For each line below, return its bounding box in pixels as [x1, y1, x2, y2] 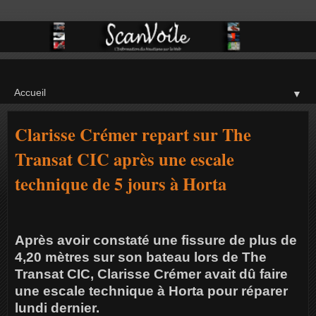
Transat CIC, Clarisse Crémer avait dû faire [15, 267, 288, 282]
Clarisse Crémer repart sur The [15, 121, 251, 147]
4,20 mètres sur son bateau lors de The [15, 250, 267, 265]
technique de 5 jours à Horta [15, 171, 226, 196]
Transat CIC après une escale [15, 146, 234, 171]
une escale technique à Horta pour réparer [15, 284, 288, 299]
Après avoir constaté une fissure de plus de [15, 233, 297, 248]
